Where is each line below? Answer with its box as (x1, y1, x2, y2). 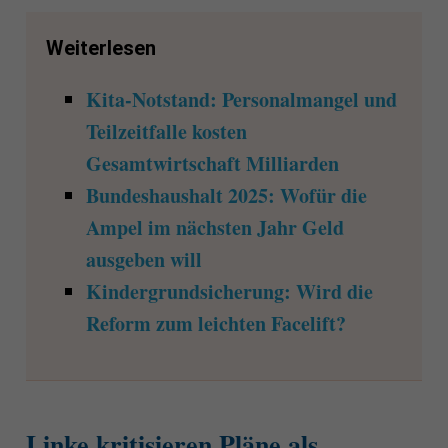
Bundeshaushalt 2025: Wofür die (85, 181, 367, 211)
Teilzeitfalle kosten (85, 117, 247, 147)
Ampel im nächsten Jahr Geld (85, 213, 344, 243)
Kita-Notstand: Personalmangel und (85, 85, 397, 115)
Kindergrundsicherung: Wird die (85, 277, 373, 307)
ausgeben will (85, 245, 202, 275)
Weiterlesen (45, 36, 156, 61)
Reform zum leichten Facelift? (85, 309, 346, 339)
